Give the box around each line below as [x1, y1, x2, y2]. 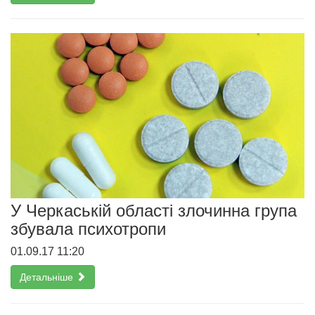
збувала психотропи [11, 219, 166, 238]
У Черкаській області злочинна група [11, 200, 297, 220]
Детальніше [20, 271, 76, 283]
